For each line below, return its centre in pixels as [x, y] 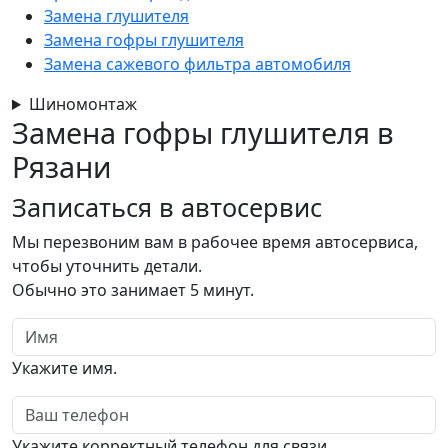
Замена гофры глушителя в [203, 132]
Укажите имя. [64, 368]
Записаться [82, 207]
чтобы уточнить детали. [107, 266]
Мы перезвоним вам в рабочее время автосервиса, [215, 242]
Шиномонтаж [82, 104]
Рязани [61, 166]
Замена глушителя [116, 16]
